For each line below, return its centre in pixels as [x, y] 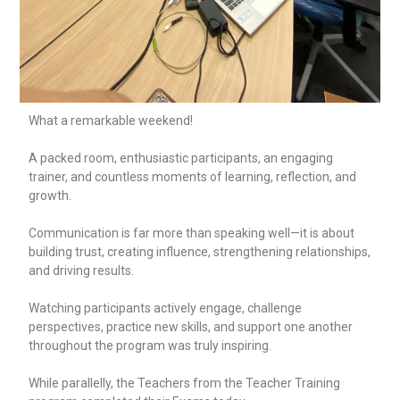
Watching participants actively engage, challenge [166, 308]
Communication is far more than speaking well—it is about [192, 233]
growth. [50, 196]
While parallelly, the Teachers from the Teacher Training [185, 383]
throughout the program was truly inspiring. [150, 346]
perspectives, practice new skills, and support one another [191, 327]
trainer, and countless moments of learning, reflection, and [193, 177]
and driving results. [82, 271]
